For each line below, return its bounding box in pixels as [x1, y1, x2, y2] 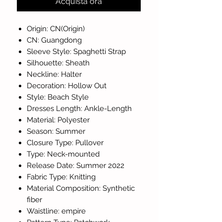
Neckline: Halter [27, 69, 82, 79]
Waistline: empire [27, 206, 86, 216]
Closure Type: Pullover [27, 138, 104, 147]
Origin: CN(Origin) [27, 24, 85, 33]
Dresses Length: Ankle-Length [27, 104, 132, 113]
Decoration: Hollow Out [27, 81, 107, 90]
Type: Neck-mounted [27, 149, 100, 159]
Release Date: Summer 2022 [27, 161, 124, 170]
